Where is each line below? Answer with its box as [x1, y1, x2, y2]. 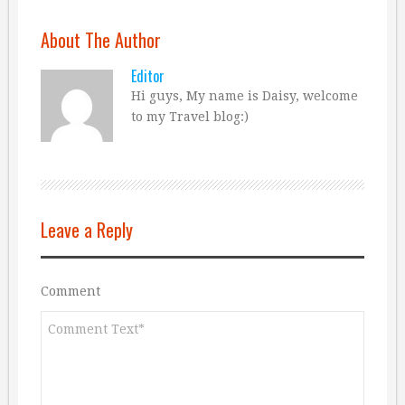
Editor [131, 64, 165, 87]
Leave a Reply [41, 215, 133, 243]
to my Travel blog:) [131, 108, 249, 124]
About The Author [41, 25, 161, 53]
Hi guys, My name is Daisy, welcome [131, 88, 358, 103]
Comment [41, 283, 100, 298]
